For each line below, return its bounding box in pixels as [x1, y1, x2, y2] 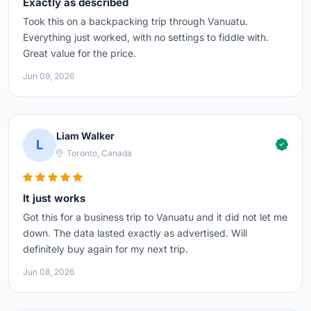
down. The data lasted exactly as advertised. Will [23, 226, 247, 239]
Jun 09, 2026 [23, 70, 74, 81]
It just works [23, 191, 85, 205]
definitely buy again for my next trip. [23, 242, 188, 255]
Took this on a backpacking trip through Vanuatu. [23, 15, 248, 27]
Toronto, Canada [65, 148, 132, 159]
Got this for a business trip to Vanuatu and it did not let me [23, 210, 287, 223]
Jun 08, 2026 [23, 266, 74, 277]
